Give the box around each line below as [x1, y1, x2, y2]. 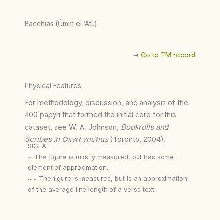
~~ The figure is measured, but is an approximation [28, 174, 188, 182]
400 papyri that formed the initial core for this [25, 110, 176, 119]
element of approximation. [28, 163, 109, 171]
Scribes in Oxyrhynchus [25, 134, 108, 144]
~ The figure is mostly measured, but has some [28, 152, 174, 161]
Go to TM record [141, 50, 195, 59]
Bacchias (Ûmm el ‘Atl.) [25, 19, 97, 27]
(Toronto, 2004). [108, 134, 165, 144]
